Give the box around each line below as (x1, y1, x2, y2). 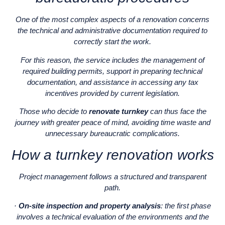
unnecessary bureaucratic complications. (45, 129, 180, 138)
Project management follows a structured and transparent (19, 172, 206, 181)
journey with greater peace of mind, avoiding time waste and (15, 118, 210, 127)
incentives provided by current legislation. (45, 88, 180, 97)
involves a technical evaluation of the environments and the (16, 212, 209, 221)
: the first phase (161, 201, 211, 210)
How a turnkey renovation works (11, 147, 214, 163)
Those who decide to (19, 107, 89, 116)
